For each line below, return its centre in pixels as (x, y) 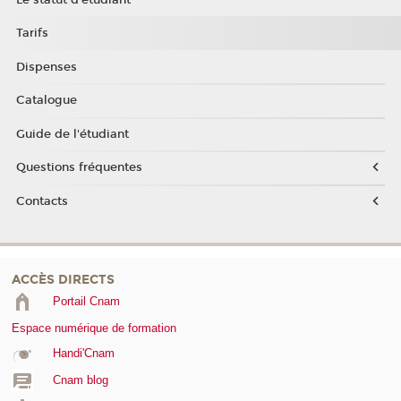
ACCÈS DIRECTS (63, 279)
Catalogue (46, 101)
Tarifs (32, 34)
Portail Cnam (86, 301)
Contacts (42, 201)
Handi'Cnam (83, 353)
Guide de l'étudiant (72, 134)
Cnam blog (80, 380)
